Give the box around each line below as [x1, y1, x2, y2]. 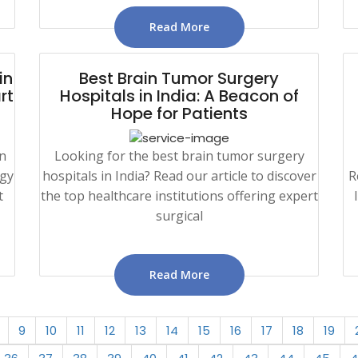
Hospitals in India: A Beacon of [59, 84, 299, 107]
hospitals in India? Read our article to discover [42, 166, 316, 185]
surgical [155, 206, 203, 225]
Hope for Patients [110, 101, 248, 125]
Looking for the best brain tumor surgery [54, 146, 304, 165]
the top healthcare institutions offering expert [40, 186, 318, 205]
